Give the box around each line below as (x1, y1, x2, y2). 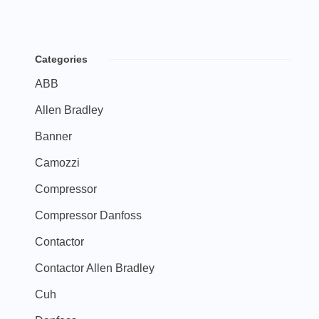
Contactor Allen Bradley (35, 261, 155, 274)
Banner (35, 129, 72, 142)
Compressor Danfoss (35, 208, 142, 221)
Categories (35, 53, 88, 65)
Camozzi (35, 155, 80, 169)
